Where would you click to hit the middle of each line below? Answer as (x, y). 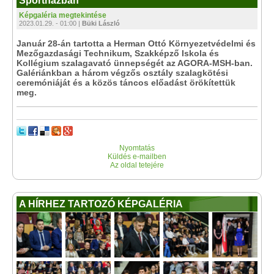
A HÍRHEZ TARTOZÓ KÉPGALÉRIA (101, 204)
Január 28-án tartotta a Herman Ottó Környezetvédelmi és (136, 43)
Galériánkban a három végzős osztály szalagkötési (122, 73)
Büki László (101, 23)
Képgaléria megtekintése (63, 15)
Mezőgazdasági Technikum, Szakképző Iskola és (118, 53)
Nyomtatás (137, 148)
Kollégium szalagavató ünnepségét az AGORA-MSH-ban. (135, 63)
